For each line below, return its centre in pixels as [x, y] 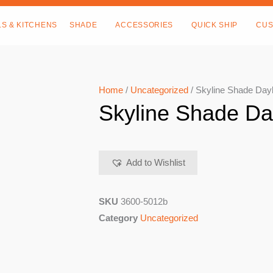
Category [118, 218]
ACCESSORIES [144, 25]
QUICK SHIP [215, 25]
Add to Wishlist [156, 163]
